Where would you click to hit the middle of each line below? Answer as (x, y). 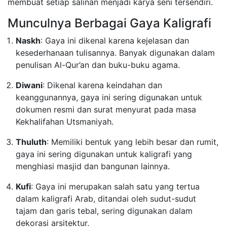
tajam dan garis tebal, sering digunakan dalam (104, 211)
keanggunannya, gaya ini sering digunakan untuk (109, 97)
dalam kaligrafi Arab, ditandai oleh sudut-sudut (106, 199)
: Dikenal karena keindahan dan (102, 85)
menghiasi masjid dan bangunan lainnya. (93, 166)
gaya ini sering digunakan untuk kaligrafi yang (104, 154)
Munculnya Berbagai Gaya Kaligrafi (109, 23)
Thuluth (31, 142)
